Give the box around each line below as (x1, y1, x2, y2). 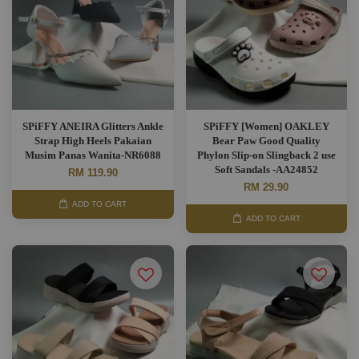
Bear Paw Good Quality (212, 135, 321, 147)
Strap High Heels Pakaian (34, 135, 151, 147)
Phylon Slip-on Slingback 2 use (196, 149, 336, 161)
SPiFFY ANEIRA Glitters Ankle (22, 120, 163, 132)
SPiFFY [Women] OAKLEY (203, 120, 329, 132)
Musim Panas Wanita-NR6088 (24, 149, 161, 161)
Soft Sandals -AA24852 (214, 163, 318, 175)
